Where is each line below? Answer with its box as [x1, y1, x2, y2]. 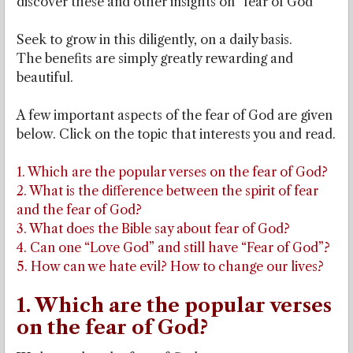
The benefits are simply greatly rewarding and [17, 50, 293, 67]
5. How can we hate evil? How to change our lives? [17, 258, 324, 275]
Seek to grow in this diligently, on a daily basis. [17, 32, 292, 48]
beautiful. [17, 69, 73, 86]
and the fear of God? [17, 202, 142, 218]
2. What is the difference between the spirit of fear [17, 183, 318, 199]
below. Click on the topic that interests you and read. [17, 126, 336, 143]
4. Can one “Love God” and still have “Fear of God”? [17, 240, 330, 256]
